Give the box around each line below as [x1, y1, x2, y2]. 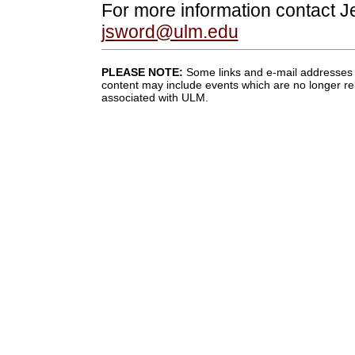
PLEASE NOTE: [101, 66, 183, 79]
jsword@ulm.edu [101, 21, 239, 43]
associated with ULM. [101, 91, 208, 105]
